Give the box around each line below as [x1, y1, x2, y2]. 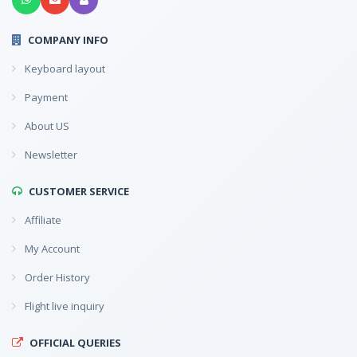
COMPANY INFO [28, 32, 108, 47]
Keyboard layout [22, 61, 105, 76]
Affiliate [22, 212, 61, 227]
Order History [22, 269, 90, 284]
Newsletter [22, 147, 77, 162]
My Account [22, 241, 80, 256]
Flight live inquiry [22, 298, 104, 313]
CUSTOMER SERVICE [29, 183, 129, 198]
